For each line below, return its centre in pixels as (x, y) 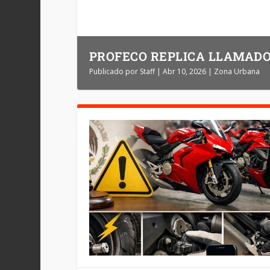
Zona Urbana (237, 71)
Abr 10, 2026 (184, 71)
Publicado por (114, 71)
